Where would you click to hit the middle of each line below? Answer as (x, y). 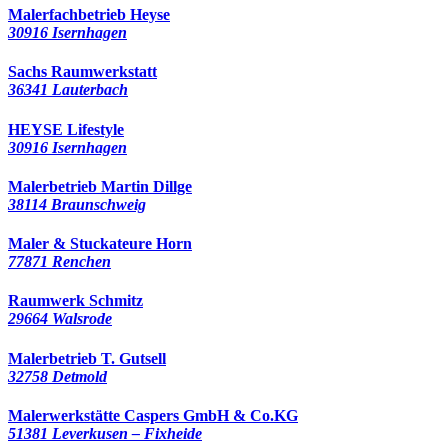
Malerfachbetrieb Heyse (89, 15)
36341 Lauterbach (68, 90)
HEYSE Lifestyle (66, 129)
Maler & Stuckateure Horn (100, 244)
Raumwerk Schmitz (75, 301)
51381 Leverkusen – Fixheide (105, 433)
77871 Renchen (59, 262)
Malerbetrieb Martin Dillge (100, 186)
